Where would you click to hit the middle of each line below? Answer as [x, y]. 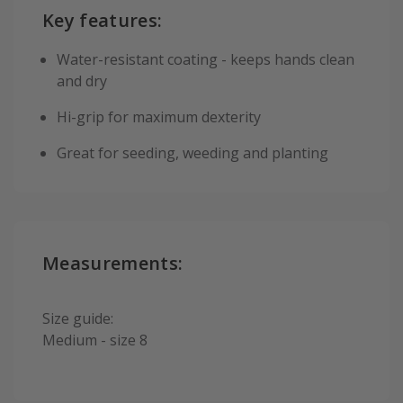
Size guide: [78, 318]
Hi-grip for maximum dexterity [159, 117]
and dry [82, 81]
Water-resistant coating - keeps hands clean [206, 60]
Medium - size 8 [95, 340]
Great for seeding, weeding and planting [193, 153]
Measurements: [113, 264]
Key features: [103, 21]
